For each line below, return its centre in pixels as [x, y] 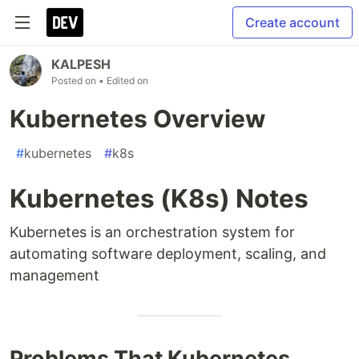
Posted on [75, 81]
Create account [292, 22]
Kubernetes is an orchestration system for [152, 232]
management [54, 275]
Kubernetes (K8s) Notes [159, 198]
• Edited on [123, 81]
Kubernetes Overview [138, 119]
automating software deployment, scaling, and [168, 254]
